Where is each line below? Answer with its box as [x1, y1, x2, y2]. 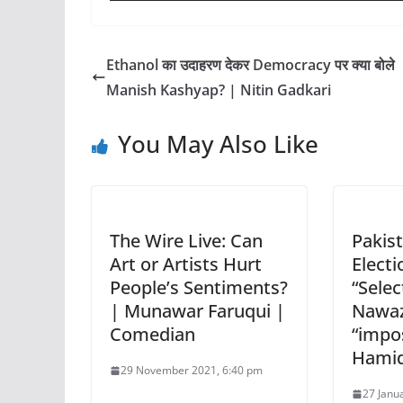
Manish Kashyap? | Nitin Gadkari [106, 80, 331, 100]
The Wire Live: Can [110, 228, 263, 253]
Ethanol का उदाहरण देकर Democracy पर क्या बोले [106, 55, 395, 75]
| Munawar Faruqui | [110, 299, 285, 323]
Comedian [110, 322, 195, 346]
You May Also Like [118, 128, 318, 160]
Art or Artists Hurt [110, 252, 262, 276]
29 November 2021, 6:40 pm [121, 363, 263, 378]
